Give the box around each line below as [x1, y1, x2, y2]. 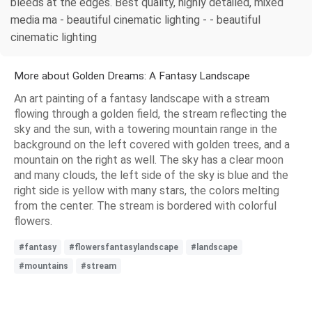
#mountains [19, 260, 68, 271]
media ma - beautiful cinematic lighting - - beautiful [10, 13, 260, 26]
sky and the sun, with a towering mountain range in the [14, 122, 277, 136]
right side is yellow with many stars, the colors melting [14, 183, 279, 197]
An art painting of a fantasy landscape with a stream [14, 91, 270, 105]
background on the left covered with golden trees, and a [14, 137, 290, 151]
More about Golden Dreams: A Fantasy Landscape [14, 69, 250, 82]
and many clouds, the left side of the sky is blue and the [14, 168, 288, 182]
